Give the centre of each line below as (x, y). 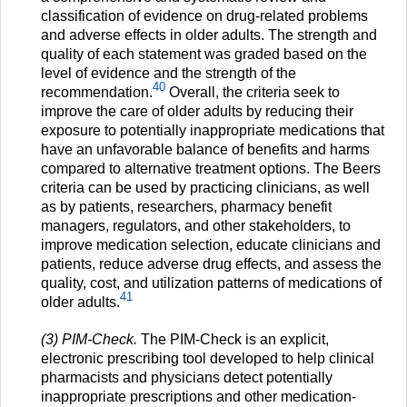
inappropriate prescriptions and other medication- (199, 396)
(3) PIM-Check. (91, 339)
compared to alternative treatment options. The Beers (211, 168)
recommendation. (97, 92)
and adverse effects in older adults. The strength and (209, 35)
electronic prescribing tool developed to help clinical (208, 358)
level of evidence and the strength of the (169, 73)
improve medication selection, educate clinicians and (211, 244)
